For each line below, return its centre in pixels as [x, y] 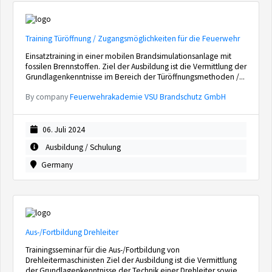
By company [48, 97]
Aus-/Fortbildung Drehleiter [72, 232]
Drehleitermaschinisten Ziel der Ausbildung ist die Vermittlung [131, 260]
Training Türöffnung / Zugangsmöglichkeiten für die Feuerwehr [133, 39]
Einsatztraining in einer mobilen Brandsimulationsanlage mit [128, 56]
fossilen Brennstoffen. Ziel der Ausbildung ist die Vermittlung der [136, 66]
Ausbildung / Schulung [82, 147]
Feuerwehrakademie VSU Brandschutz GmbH [148, 97]
